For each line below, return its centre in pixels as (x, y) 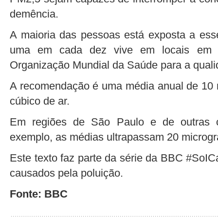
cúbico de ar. (40, 101)
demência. (34, 14)
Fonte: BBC (39, 194)
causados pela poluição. (66, 173)
